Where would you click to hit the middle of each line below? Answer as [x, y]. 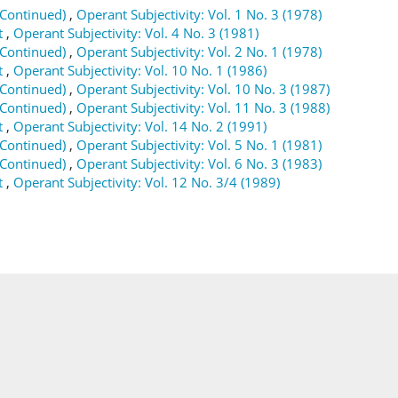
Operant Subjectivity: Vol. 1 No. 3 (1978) [199, 14]
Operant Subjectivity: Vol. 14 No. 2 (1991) [140, 126]
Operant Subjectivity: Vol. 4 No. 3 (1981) [136, 33]
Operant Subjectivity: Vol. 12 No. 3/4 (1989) [147, 182]
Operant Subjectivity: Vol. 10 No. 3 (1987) [203, 89]
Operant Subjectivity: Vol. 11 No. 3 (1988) [203, 107]
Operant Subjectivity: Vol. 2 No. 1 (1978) [199, 52]
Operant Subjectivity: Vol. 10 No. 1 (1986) [140, 70]
